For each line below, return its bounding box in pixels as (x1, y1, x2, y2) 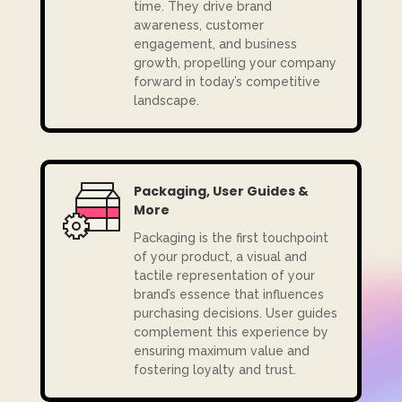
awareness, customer (133, 18, 264, 33)
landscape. (133, 93, 199, 109)
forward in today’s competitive (133, 74, 320, 90)
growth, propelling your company (133, 56, 336, 71)
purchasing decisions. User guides (133, 306, 337, 321)
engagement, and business (133, 37, 297, 52)
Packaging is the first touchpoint (133, 231, 328, 246)
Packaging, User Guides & (133, 182, 309, 201)
